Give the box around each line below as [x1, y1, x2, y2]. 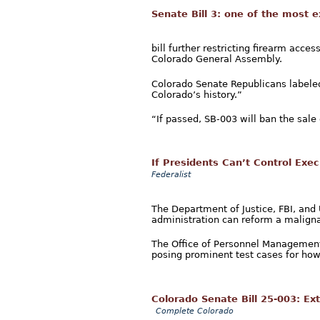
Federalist [151, 170, 191, 180]
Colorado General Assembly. [151, 54, 282, 65]
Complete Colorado [156, 306, 234, 316]
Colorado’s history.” [151, 89, 242, 100]
